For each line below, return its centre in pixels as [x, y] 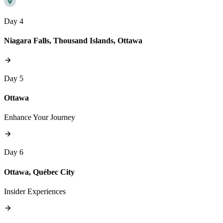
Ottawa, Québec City [39, 172]
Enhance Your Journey [40, 117]
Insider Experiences [35, 191]
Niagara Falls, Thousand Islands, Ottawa [73, 41]
